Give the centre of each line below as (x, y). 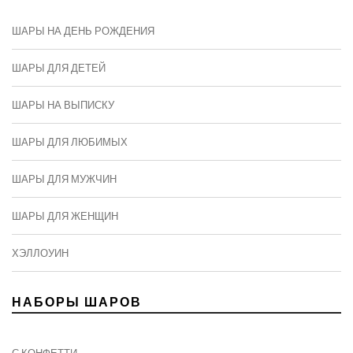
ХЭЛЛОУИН (40, 253)
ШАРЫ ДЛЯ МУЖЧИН (64, 179)
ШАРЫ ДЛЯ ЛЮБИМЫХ (70, 142)
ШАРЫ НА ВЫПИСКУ (63, 105)
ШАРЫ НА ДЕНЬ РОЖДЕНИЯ (83, 31)
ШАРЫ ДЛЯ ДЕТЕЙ (59, 68)
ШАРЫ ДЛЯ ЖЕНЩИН (65, 216)
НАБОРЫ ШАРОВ (77, 302)
